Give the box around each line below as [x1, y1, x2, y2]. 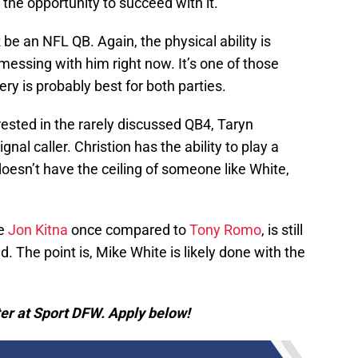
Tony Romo [189, 221, 261, 239]
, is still [261, 221, 303, 239]
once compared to [68, 221, 189, 239]
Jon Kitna [8, 221, 68, 239]
